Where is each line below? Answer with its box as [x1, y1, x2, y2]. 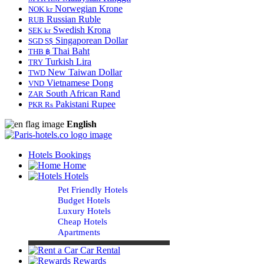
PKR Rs [28, 100, 53, 109]
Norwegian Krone [52, 4, 123, 14]
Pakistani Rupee [53, 99, 115, 109]
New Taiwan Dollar [45, 67, 122, 77]
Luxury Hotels [58, 206, 111, 216]
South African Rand [44, 88, 120, 98]
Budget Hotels [58, 196, 110, 205]
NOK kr [28, 5, 52, 14]
